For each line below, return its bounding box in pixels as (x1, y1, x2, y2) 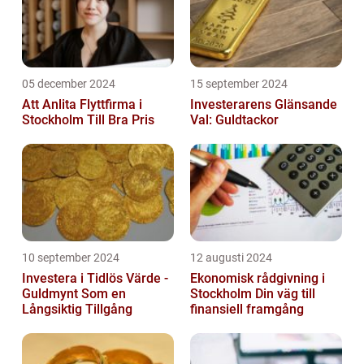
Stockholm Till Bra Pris (22, 111, 154, 128)
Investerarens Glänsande (190, 96, 337, 112)
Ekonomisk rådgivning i (190, 270, 325, 286)
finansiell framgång (190, 301, 304, 317)
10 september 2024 (22, 250, 119, 264)
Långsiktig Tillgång (22, 301, 132, 317)
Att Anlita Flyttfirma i (22, 96, 142, 112)
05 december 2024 (22, 76, 115, 90)
